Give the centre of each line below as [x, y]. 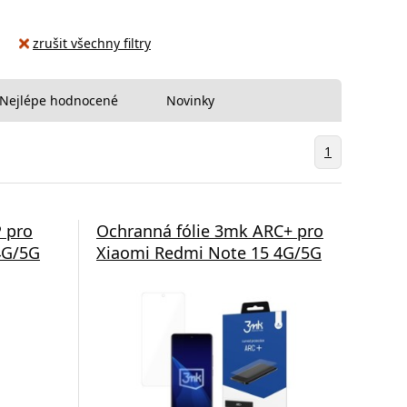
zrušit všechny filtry [92, 43]
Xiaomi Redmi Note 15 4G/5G [208, 252]
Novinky [190, 100]
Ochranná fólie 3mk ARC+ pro [209, 230]
